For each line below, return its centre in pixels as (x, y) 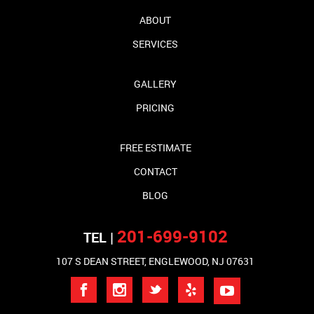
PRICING (155, 107)
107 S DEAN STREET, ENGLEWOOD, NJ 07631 (155, 261)
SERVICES (155, 43)
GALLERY (155, 83)
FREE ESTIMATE (155, 147)
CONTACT (155, 171)
